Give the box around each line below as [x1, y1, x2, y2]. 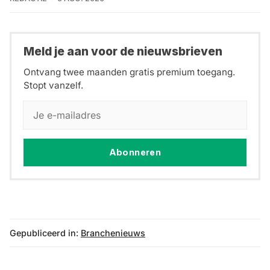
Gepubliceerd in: [10, 228, 78, 239]
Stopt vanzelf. [24, 80, 83, 92]
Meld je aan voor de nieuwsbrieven [24, 43, 222, 58]
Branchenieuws [81, 228, 145, 239]
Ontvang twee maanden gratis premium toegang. [24, 66, 235, 78]
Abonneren [108, 147, 162, 158]
